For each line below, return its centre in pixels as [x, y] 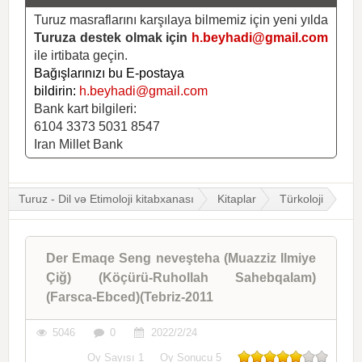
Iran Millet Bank [78, 144]
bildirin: [57, 90]
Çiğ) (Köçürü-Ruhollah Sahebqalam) [181, 277]
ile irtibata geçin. [81, 55]
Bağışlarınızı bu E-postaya [109, 73]
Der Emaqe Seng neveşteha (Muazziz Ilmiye [181, 258]
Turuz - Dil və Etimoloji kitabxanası [106, 198]
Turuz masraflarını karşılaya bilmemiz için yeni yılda [181, 19]
